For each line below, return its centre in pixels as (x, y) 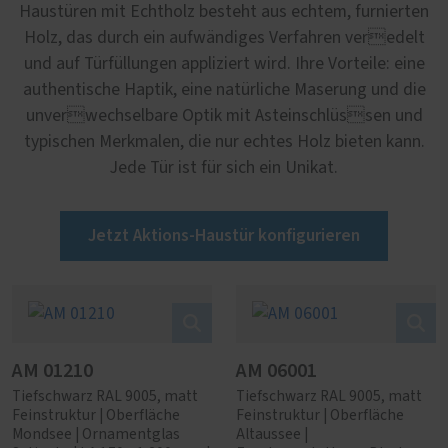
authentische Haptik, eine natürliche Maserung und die (224, 90)
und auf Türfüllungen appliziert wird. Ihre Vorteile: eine (224, 64)
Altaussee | (272, 434)
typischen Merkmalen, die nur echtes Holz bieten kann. (224, 142)
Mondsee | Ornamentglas (96, 434)
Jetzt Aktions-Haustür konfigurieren (224, 235)
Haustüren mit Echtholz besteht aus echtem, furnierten (224, 12)
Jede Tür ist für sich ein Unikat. (224, 168)
